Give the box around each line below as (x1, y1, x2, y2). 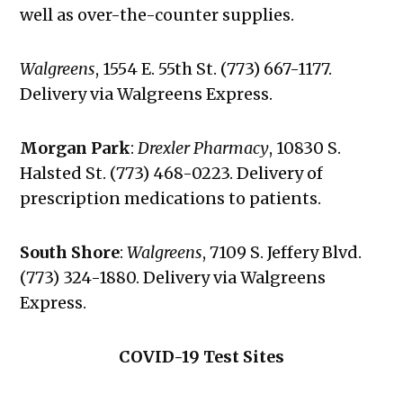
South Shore (20, 242, 121, 264)
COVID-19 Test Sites (119, 346, 284, 368)
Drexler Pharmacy (138, 138, 270, 159)
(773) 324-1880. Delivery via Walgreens (20, 267, 327, 289)
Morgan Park (20, 138, 131, 159)
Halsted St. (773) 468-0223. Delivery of (20, 163, 324, 184)
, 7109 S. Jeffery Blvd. (202, 242, 363, 264)
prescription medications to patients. (20, 188, 322, 210)
